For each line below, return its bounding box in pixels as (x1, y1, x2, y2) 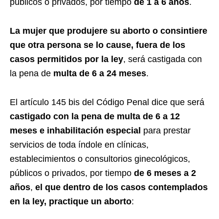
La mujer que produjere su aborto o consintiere (10, 25, 207, 36)
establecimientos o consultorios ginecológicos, (10, 153, 190, 164)
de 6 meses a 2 (134, 168, 196, 178)
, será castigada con (123, 54, 202, 64)
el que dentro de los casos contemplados (35, 182, 208, 192)
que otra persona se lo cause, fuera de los (10, 40, 185, 50)
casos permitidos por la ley (10, 54, 123, 64)
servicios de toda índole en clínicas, (10, 139, 149, 150)
